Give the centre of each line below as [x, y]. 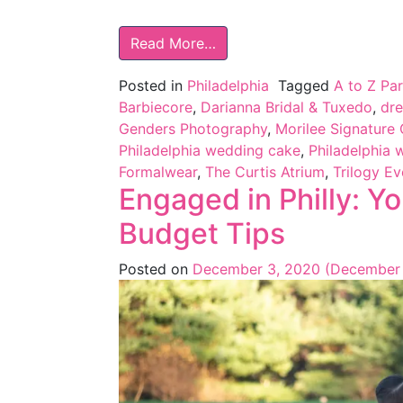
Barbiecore [156, 107]
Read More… [173, 43]
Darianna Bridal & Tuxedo [287, 107]
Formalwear [158, 171]
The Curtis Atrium [265, 171]
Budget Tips [202, 233]
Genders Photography [193, 128]
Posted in [153, 85]
